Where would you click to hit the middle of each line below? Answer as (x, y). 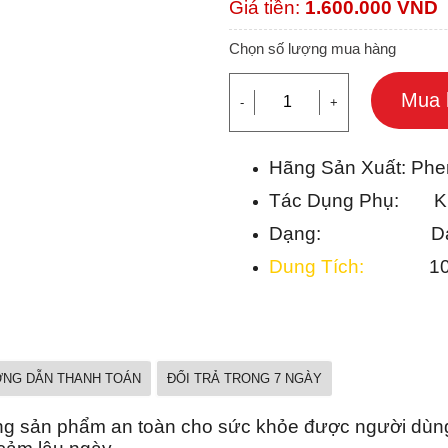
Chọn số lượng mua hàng (312, 48)
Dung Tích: (321, 266)
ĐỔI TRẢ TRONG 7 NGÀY (244, 378)
